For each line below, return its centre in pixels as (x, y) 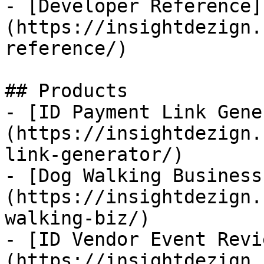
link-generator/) (94, 154)
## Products (66, 91)
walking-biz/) (77, 218)
